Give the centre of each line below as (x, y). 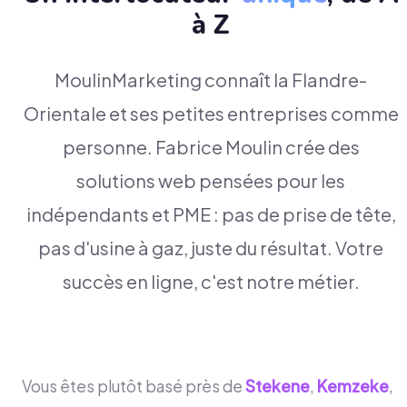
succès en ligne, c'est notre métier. (211, 281)
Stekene (278, 386)
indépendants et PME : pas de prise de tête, (211, 213)
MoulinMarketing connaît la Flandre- (211, 79)
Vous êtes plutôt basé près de (132, 386)
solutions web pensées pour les (211, 180)
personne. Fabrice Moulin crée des (211, 146)
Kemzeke (353, 386)
